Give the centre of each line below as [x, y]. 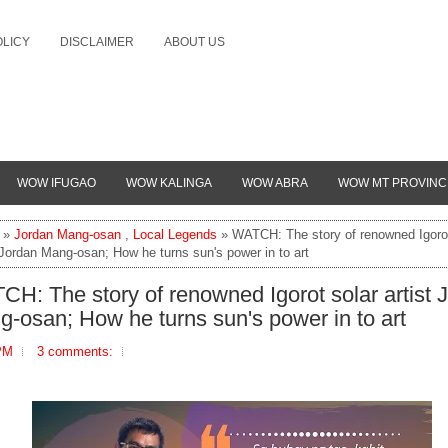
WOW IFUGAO [56, 183]
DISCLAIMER [97, 42]
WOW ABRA [275, 183]
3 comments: [75, 351]
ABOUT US [194, 42]
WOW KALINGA [169, 183]
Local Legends [175, 234]
